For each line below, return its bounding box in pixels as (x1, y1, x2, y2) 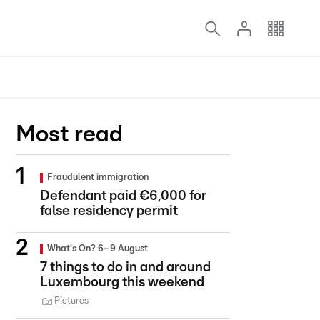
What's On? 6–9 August (47, 244, 148, 254)
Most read (16, 123, 123, 146)
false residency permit (40, 204, 178, 218)
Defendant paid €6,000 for (40, 189, 206, 203)
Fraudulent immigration (47, 173, 149, 182)
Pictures (54, 296, 89, 306)
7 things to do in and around (40, 261, 211, 274)
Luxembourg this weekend (40, 276, 204, 289)
